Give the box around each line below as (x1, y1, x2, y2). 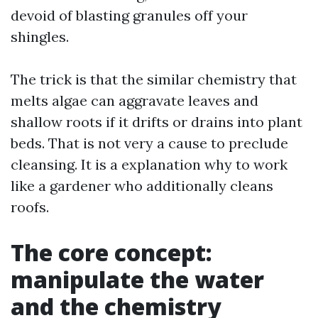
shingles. (11, 28, 69, 45)
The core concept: (11, 237, 212, 268)
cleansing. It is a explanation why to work (11, 155, 287, 173)
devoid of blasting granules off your (11, 6, 248, 24)
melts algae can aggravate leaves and (11, 92, 258, 109)
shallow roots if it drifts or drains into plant (11, 113, 302, 131)
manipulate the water (11, 264, 264, 295)
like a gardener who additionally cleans (11, 177, 273, 194)
